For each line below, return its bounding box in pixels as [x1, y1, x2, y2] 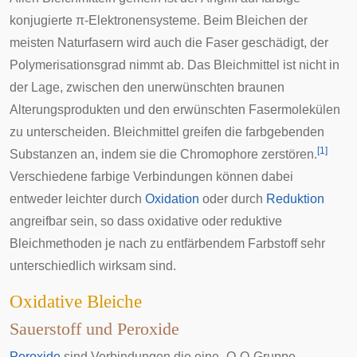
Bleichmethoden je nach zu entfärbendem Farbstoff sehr [10, 237, 325, 250]
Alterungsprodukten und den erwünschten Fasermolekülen [10, 103, 340, 116]
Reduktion [266, 192, 324, 206]
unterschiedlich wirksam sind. [10, 259, 176, 273]
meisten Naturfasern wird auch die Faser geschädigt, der [10, 36, 328, 49]
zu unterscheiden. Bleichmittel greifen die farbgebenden [10, 125, 324, 139]
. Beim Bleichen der [197, 14, 308, 27]
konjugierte [10, 14, 76, 27]
